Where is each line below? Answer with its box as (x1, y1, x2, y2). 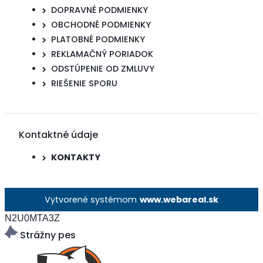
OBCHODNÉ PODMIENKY (51, 18, 151, 31)
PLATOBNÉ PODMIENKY (51, 33, 145, 45)
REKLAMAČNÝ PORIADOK (51, 48, 153, 60)
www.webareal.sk (140, 193, 219, 205)
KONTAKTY (51, 151, 100, 164)
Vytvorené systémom (44, 193, 139, 205)
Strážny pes (18, 228, 76, 242)
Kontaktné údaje (19, 127, 98, 141)
